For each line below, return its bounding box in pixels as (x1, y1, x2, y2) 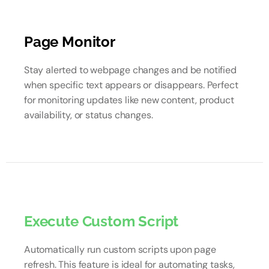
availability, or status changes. (24, 109, 153, 121)
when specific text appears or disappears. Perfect (24, 79, 238, 91)
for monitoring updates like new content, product (24, 94, 234, 106)
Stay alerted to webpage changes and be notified (24, 64, 237, 76)
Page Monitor (24, 33, 115, 50)
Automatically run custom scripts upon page (24, 243, 216, 256)
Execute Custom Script (24, 213, 179, 230)
